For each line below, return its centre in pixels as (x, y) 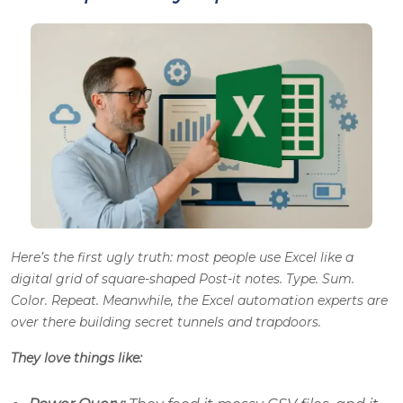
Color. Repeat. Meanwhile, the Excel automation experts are (199, 301)
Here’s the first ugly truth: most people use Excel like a (182, 258)
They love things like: (78, 358)
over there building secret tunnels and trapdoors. (166, 322)
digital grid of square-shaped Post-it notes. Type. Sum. (183, 279)
